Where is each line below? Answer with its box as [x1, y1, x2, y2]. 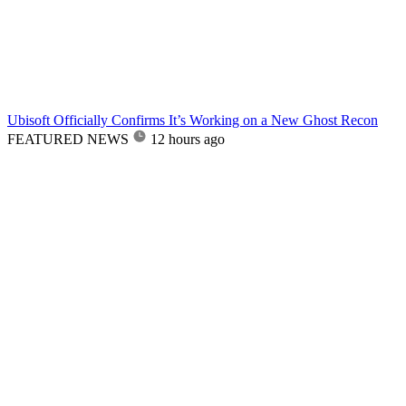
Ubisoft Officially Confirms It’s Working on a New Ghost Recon [7, 111, 378, 128]
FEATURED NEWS [7, 130, 129, 147]
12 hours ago [150, 130, 225, 147]
